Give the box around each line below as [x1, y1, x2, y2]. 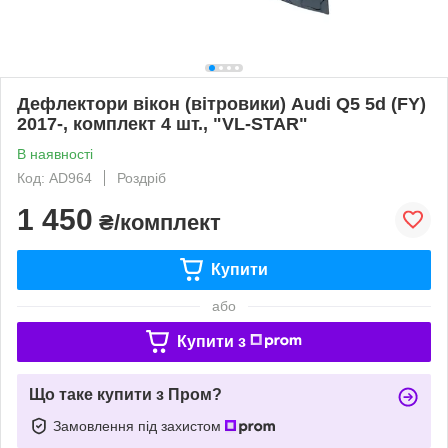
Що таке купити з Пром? [29, 385, 222, 403]
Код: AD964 [17, 169, 92, 186]
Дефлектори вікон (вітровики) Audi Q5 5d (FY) [17, 93, 426, 114]
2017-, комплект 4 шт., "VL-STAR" [17, 113, 308, 134]
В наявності [17, 145, 93, 162]
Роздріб [117, 169, 166, 186]
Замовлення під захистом [53, 417, 225, 434]
